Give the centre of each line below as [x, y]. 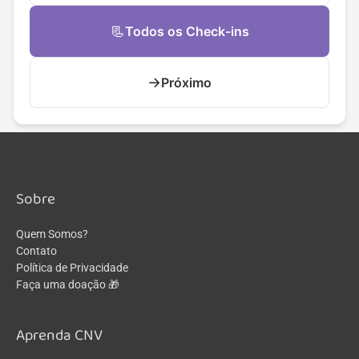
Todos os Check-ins [187, 31]
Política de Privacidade [72, 268]
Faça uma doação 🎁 [68, 285]
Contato [36, 251]
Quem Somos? [52, 234]
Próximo [186, 82]
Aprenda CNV [59, 335]
